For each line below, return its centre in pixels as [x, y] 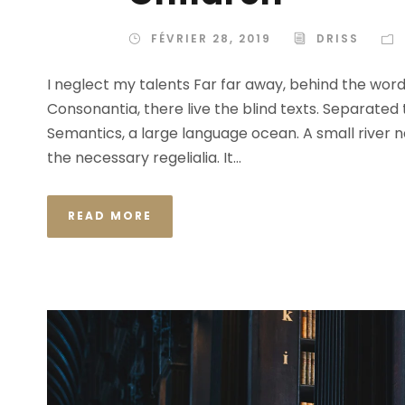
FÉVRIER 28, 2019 [211, 38]
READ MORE [110, 215]
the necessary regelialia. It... [144, 157]
